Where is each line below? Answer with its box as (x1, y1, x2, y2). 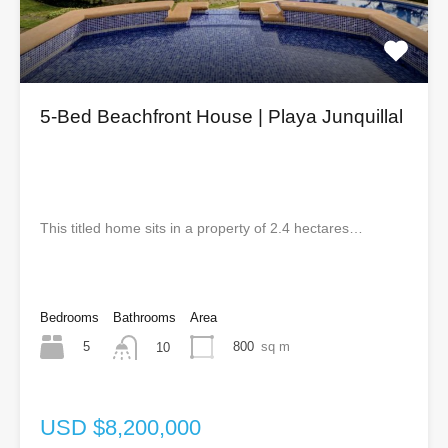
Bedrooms (40, 310, 99, 326)
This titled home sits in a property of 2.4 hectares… (40, 220, 363, 237)
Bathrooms (113, 310, 176, 326)
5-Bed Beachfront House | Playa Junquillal (40, 106, 403, 128)
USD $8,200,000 (40, 414, 201, 440)
